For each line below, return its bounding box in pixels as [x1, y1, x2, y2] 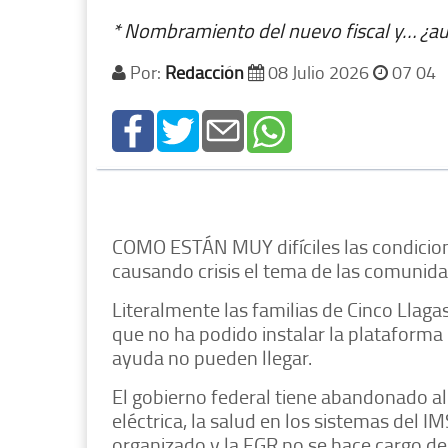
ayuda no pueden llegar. [112, 343, 312, 372]
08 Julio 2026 [264, 60, 373, 85]
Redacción [165, 60, 244, 85]
